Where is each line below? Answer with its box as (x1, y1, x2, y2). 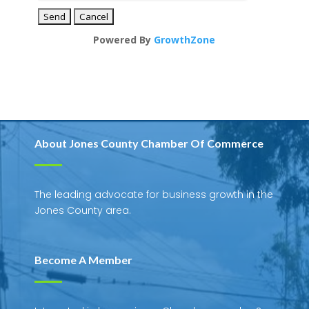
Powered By (93, 33, 154, 47)
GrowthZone (154, 33, 216, 47)
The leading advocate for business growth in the (34, 188, 273, 202)
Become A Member (34, 253, 132, 267)
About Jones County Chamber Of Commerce (34, 137, 263, 150)
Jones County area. (34, 203, 131, 218)
